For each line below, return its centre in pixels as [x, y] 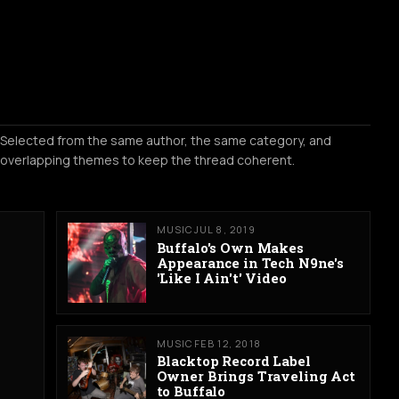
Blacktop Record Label [233, 361]
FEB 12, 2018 [227, 343]
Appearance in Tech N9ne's [250, 263]
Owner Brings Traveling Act [256, 376]
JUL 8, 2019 [224, 230]
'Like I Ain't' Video [221, 278]
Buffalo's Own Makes [230, 248]
